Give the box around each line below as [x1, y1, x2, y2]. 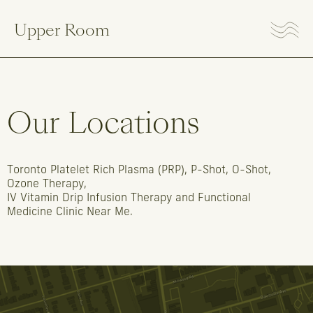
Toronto [7, 165, 47, 176]
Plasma [118, 165, 154, 176]
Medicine [7, 207, 52, 218]
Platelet [50, 165, 89, 176]
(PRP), [158, 165, 187, 176]
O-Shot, [232, 165, 271, 176]
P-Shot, [191, 165, 228, 176]
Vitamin [20, 193, 59, 204]
